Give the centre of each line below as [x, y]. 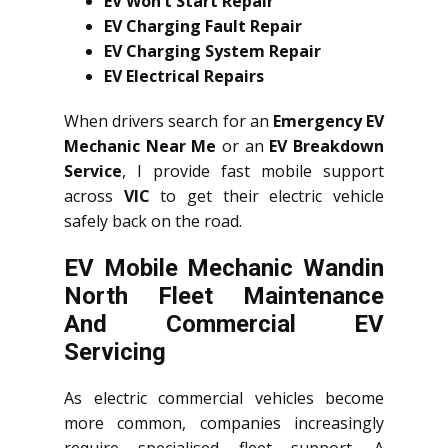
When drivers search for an [168, 121]
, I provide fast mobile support [253, 171]
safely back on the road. [153, 221]
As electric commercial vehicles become [224, 398]
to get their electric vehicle [267, 196]
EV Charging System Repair [212, 51]
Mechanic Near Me [140, 146]
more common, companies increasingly [224, 423]
